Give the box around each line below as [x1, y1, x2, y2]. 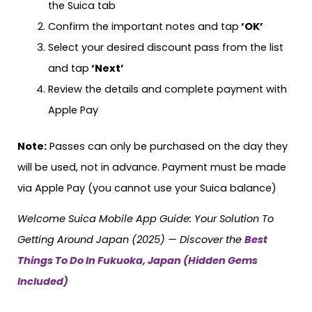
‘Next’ [88, 61, 124, 75]
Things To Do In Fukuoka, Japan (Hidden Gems [17, 253, 258, 268]
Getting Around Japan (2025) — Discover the [17, 233, 244, 247]
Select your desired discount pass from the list [47, 40, 283, 54]
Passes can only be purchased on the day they [47, 139, 288, 153]
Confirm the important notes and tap [47, 19, 239, 33]
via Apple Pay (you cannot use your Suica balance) [17, 180, 276, 195]
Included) [17, 274, 68, 289]
